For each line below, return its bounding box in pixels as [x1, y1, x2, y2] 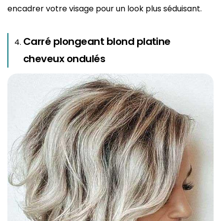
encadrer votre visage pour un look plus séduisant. [7, 2, 202, 14]
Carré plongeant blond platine [23, 34, 171, 48]
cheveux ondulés [23, 51, 106, 66]
